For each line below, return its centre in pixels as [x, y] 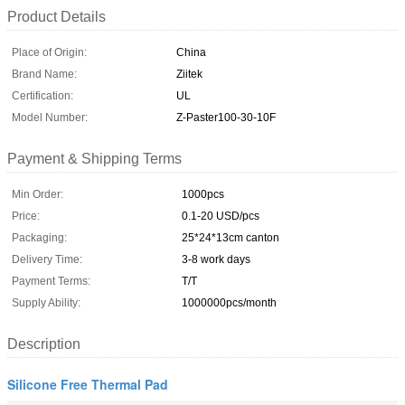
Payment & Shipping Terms [94, 158]
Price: [26, 216]
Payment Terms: [51, 281]
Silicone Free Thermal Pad [88, 384]
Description [44, 344]
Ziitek [189, 74]
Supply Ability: [46, 302]
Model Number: [50, 117]
